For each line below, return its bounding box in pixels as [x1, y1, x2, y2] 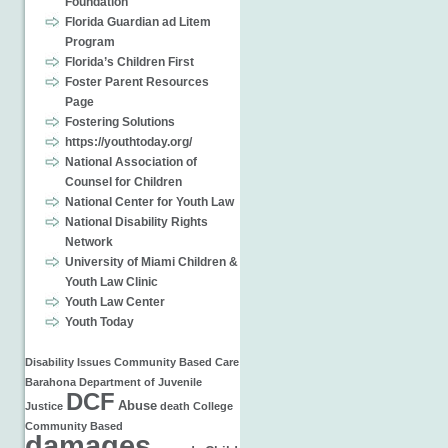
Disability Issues [25, 356, 111, 368]
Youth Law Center [65, 295, 165, 309]
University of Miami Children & [65, 255, 238, 269]
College [193, 400, 233, 412]
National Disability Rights [65, 215, 208, 229]
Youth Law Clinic [65, 275, 158, 289]
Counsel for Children [65, 175, 182, 189]
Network [65, 235, 113, 249]
